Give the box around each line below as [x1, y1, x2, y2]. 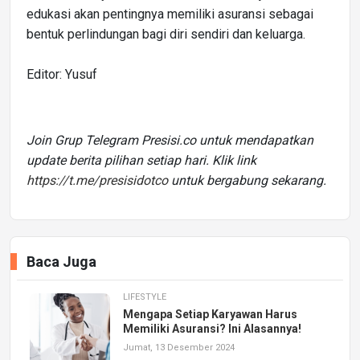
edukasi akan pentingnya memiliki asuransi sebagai [27, 6, 313, 22]
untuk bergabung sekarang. [168, 172, 326, 188]
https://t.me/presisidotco [27, 172, 168, 188]
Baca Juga [27, 252, 96, 270]
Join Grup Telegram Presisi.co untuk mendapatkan [27, 132, 313, 148]
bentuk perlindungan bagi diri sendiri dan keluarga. [27, 26, 309, 42]
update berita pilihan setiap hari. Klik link [27, 152, 256, 168]
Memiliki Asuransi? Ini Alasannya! [123, 321, 301, 335]
